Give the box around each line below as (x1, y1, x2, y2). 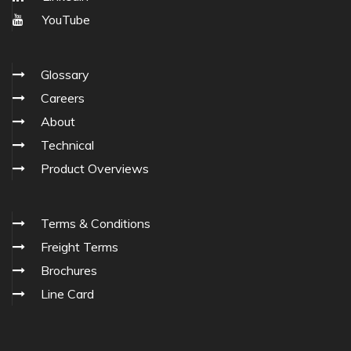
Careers (41, 90, 85, 107)
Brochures (41, 262, 97, 279)
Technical (41, 137, 94, 154)
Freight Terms (41, 239, 118, 255)
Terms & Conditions (41, 215, 150, 232)
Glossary (41, 67, 89, 83)
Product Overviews (41, 161, 149, 177)
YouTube (39, 12, 90, 28)
